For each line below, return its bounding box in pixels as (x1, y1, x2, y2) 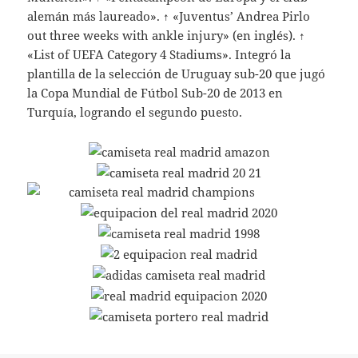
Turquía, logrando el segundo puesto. (27, 104, 243, 121)
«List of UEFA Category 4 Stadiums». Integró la (27, 46, 292, 63)
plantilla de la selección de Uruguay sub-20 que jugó (27, 66, 326, 82)
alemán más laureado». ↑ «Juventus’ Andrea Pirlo (27, 8, 311, 25)
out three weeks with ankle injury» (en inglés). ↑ (27, 27, 306, 44)
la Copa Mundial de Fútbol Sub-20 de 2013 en (27, 85, 284, 101)
